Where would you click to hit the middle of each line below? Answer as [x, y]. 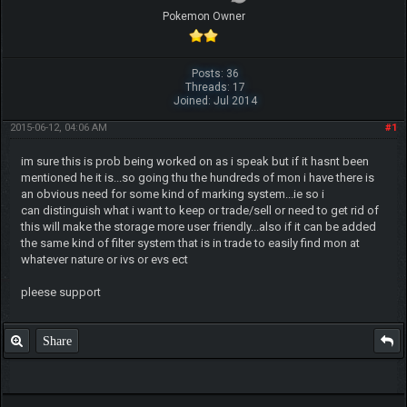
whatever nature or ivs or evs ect [104, 259]
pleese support [60, 292]
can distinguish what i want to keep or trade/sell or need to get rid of [199, 210]
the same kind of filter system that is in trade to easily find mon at [190, 243]
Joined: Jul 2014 [216, 100]
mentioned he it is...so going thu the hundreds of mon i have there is [197, 177]
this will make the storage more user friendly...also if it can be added [198, 226]
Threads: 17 [216, 87]
